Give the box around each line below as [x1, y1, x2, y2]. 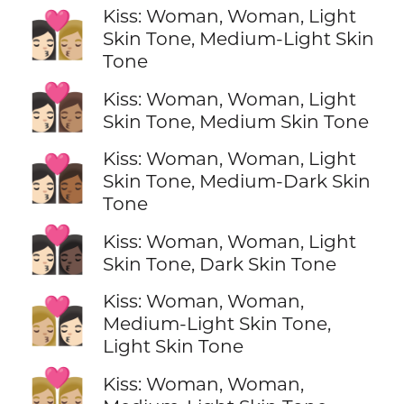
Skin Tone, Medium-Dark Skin [102, 170, 371, 193]
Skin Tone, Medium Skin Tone [102, 109, 369, 133]
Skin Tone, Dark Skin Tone [102, 252, 336, 275]
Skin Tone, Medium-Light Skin [102, 26, 374, 50]
